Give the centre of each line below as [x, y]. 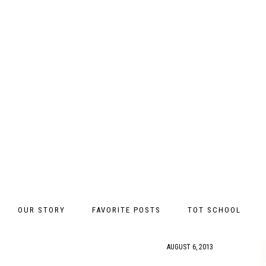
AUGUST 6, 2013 [190, 247]
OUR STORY [42, 210]
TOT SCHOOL [214, 210]
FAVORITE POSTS [126, 210]
